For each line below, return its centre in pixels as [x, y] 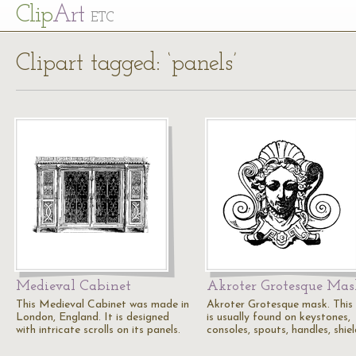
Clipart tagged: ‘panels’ [126, 64]
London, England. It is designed [93, 317]
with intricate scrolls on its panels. [98, 330]
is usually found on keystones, [279, 317]
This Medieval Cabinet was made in [103, 305]
